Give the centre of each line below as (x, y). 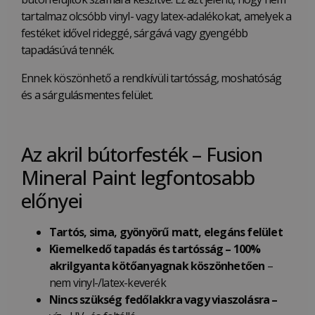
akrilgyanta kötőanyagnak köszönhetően (157, 266)
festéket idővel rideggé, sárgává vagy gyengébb (135, 33)
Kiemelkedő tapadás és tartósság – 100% (155, 249)
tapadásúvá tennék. (68, 50)
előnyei (52, 201)
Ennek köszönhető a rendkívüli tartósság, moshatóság (152, 78)
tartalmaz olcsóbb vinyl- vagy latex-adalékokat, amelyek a (156, 17)
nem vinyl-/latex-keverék (108, 283)
